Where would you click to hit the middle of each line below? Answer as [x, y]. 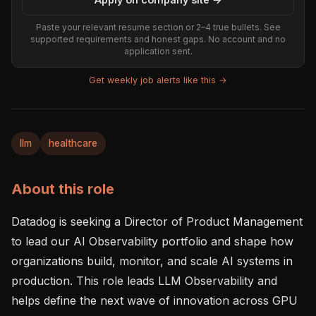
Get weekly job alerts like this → [158, 80]
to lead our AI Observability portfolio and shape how [152, 241]
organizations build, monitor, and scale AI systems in [152, 261]
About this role [63, 189]
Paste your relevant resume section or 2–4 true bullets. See [158, 28]
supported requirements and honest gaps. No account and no [158, 39]
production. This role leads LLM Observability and [144, 280]
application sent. [158, 51]
